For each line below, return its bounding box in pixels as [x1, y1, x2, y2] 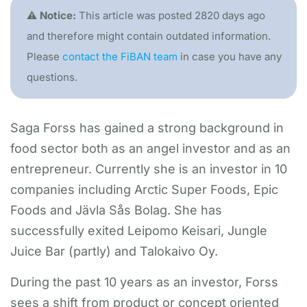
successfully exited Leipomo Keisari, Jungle [10, 223, 267, 238]
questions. [27, 71, 77, 84]
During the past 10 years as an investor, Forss [10, 275, 278, 289]
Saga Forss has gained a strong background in [10, 121, 284, 135]
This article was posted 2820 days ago [76, 9, 265, 22]
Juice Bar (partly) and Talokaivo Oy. [10, 244, 218, 258]
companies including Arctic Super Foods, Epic [10, 182, 278, 197]
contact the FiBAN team [62, 50, 177, 63]
